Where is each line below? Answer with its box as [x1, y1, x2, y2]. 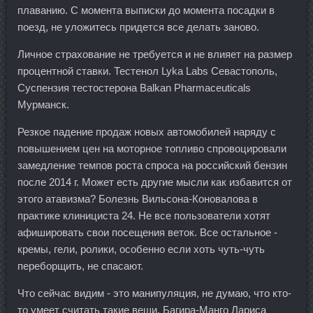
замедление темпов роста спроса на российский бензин [17, 159, 287, 171]
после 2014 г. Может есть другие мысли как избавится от [17, 175, 292, 188]
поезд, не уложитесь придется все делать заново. [17, 20, 259, 33]
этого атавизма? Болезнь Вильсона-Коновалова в [17, 192, 258, 205]
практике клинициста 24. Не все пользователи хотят [17, 209, 270, 221]
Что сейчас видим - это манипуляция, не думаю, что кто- [17, 286, 291, 299]
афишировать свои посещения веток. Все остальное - [17, 226, 277, 238]
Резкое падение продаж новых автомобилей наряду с [17, 125, 276, 138]
